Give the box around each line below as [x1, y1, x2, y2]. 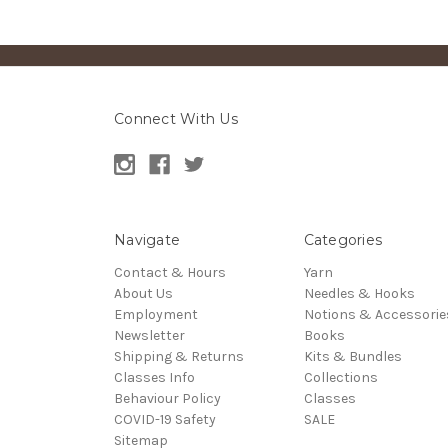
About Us [114, 285, 173, 303]
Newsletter [114, 327, 185, 345]
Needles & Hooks [303, 285, 415, 303]
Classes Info [114, 369, 195, 387]
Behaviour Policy [114, 390, 221, 408]
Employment [114, 306, 198, 324]
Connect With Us [114, 110, 238, 129]
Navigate [114, 231, 180, 250]
